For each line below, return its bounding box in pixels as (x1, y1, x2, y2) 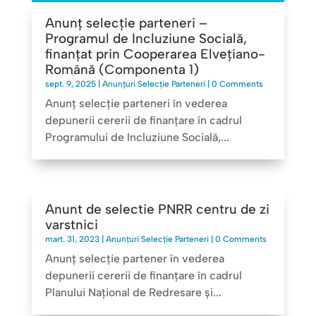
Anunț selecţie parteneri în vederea (44, 97, 227, 110)
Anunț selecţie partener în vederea (44, 252, 224, 266)
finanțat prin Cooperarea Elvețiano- (44, 46, 265, 62)
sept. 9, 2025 (44, 79, 96, 89)
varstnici (44, 217, 98, 233)
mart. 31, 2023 (44, 234, 99, 245)
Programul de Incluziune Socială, (44, 30, 247, 47)
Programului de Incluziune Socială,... (44, 130, 229, 144)
